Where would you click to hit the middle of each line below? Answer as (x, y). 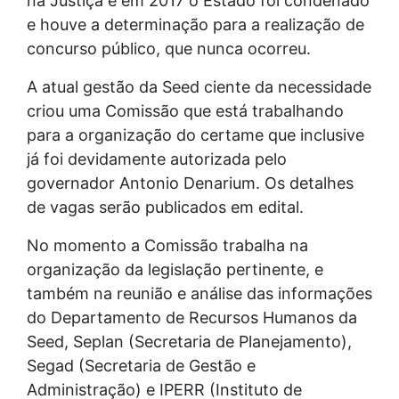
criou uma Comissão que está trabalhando (185, 110)
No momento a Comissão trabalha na (167, 245)
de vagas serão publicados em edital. (165, 207)
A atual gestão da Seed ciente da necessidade (199, 86)
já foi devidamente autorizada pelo (157, 159)
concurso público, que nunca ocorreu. (169, 48)
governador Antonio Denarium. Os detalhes (190, 183)
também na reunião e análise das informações (199, 293)
